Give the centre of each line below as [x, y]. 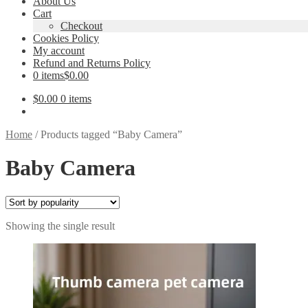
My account [59, 51]
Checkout [81, 26]
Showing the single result [60, 225]
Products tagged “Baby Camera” [111, 134]
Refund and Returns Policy [92, 63]
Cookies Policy [66, 38]
